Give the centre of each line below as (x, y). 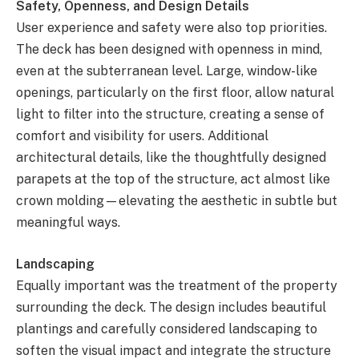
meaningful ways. (68, 223)
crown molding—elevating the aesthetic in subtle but (177, 201)
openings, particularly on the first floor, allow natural (175, 93)
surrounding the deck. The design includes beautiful (171, 307)
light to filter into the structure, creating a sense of (170, 115)
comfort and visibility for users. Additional (142, 136)
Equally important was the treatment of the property (177, 286)
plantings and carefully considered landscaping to (167, 329)
